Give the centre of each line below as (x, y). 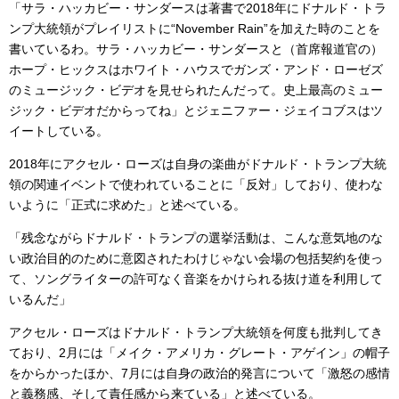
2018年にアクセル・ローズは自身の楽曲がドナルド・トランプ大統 (198, 163)
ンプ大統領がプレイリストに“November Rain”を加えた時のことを (195, 28)
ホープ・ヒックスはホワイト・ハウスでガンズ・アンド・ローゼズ (196, 69)
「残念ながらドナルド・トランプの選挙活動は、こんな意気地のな (196, 237)
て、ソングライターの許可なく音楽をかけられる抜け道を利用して (196, 278)
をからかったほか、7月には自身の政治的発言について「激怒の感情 (199, 373)
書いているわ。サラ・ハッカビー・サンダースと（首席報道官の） (196, 49)
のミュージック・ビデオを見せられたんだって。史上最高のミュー (196, 90)
